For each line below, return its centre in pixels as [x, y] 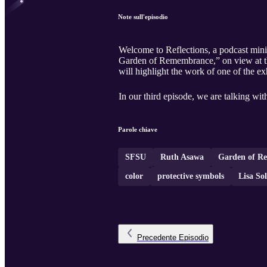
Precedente [157, 238]
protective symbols [191, 176]
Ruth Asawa [182, 157]
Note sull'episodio [143, 17]
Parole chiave [138, 130]
